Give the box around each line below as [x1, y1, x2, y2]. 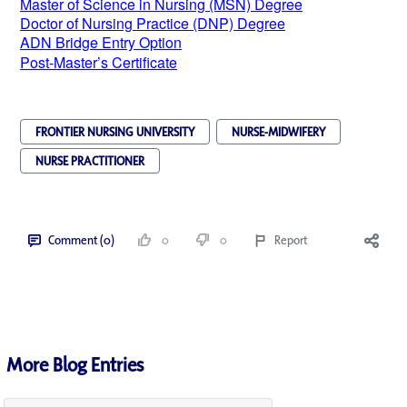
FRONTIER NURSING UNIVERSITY [35, 123, 194, 140]
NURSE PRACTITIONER [35, 152, 144, 169]
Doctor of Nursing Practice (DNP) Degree [20, 12, 285, 34]
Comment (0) [48, 231, 114, 248]
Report [274, 231, 307, 248]
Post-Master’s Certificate [20, 51, 177, 73]
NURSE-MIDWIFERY [232, 123, 325, 140]
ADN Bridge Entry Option [20, 31, 182, 53]
